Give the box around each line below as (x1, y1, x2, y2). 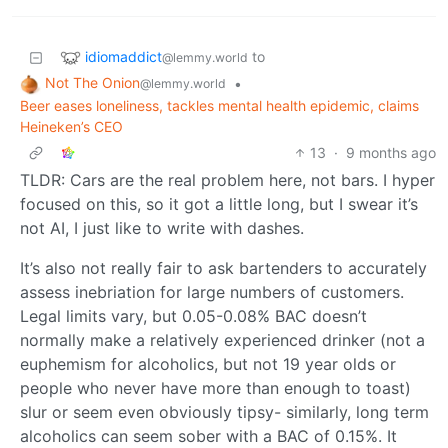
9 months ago (346, 144, 436, 162)
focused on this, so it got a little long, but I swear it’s (20, 194, 418, 215)
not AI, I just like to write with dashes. (20, 218, 304, 239)
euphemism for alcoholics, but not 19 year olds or (20, 354, 396, 375)
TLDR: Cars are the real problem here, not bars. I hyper (20, 170, 435, 191)
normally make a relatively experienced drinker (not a (20, 330, 425, 351)
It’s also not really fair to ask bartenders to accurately (20, 258, 427, 279)
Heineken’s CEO (20, 118, 123, 136)
